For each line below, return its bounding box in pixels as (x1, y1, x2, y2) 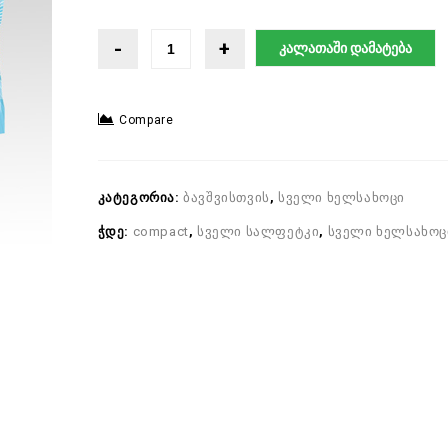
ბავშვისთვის (183, 190, 270, 205)
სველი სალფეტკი (196, 224, 320, 239)
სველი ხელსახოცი (277, 190, 405, 205)
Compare (119, 113, 174, 127)
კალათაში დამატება (278, 40, 412, 56)
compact (132, 224, 189, 239)
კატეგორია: (97, 190, 184, 205)
